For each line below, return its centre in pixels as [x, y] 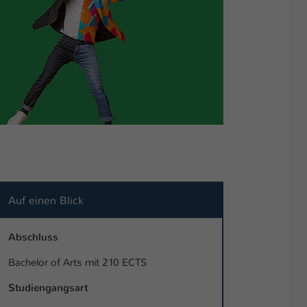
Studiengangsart [48, 288]
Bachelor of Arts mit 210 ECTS [77, 263]
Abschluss [33, 237]
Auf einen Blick [46, 201]
